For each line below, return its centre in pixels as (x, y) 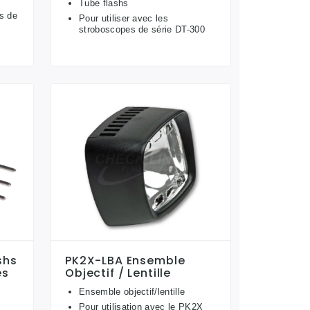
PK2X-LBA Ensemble (125, 261)
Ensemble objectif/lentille (132, 292)
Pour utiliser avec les (124, 18)
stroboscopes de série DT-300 (142, 29)
